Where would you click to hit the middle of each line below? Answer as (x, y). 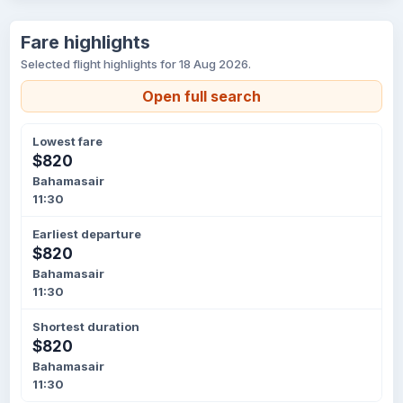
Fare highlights (85, 42)
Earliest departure (87, 234)
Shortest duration (86, 327)
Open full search (201, 96)
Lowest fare (67, 141)
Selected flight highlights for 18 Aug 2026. (136, 64)
